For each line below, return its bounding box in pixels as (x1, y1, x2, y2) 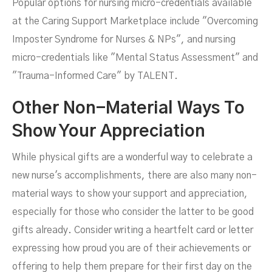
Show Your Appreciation (12, 123, 205, 141)
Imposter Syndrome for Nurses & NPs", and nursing (12, 35, 236, 45)
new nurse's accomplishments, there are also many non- (12, 171, 257, 181)
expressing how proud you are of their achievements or (12, 243, 251, 254)
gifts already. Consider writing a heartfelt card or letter (12, 225, 253, 236)
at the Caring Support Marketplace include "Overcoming (12, 16, 258, 27)
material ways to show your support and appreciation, (12, 189, 248, 199)
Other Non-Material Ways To (12, 100, 245, 118)
